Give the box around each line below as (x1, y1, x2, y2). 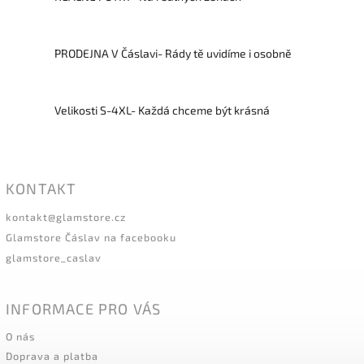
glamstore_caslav (6, 250, 102, 264)
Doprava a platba (6, 349, 98, 362)
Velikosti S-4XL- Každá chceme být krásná (54, 103, 270, 118)
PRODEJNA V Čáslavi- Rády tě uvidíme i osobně (54, 46, 292, 61)
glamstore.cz (56, 210, 126, 223)
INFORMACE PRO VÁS (6, 299, 162, 318)
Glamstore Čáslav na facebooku (6, 230, 176, 244)
